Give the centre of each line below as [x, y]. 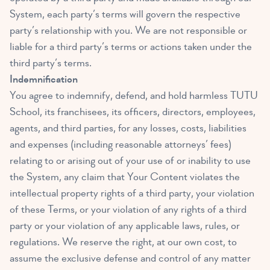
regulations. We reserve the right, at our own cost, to [123, 242]
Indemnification [44, 80]
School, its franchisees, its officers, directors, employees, [133, 112]
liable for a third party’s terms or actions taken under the [131, 47]
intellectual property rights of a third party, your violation [132, 193]
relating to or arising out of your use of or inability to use [130, 161]
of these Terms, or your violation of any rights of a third [128, 210]
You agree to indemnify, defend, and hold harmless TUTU [134, 96]
